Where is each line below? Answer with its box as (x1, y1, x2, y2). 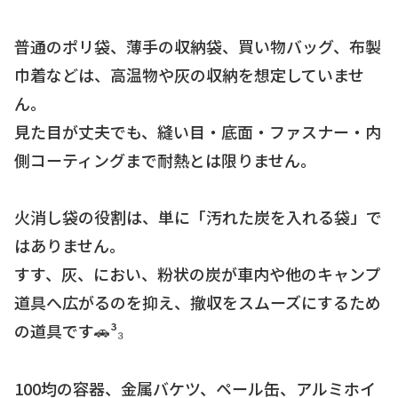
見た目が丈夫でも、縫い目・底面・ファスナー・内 (14, 120, 381, 144)
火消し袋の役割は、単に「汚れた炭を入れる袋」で (14, 205, 382, 229)
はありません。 (14, 234, 125, 258)
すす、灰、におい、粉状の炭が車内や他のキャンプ (14, 262, 380, 286)
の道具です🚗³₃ (14, 319, 123, 343)
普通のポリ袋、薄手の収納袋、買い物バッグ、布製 (14, 35, 381, 59)
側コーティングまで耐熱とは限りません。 (14, 148, 316, 172)
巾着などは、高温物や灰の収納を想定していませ (14, 63, 364, 87)
